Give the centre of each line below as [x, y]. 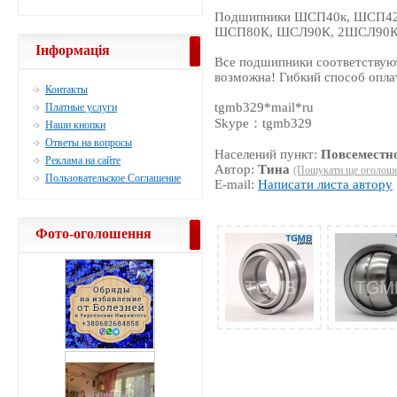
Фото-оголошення [93, 233]
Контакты [66, 89]
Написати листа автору [326, 185]
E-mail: [237, 185]
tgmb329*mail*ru [265, 108]
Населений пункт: [268, 155]
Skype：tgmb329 [264, 124]
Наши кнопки [75, 125]
